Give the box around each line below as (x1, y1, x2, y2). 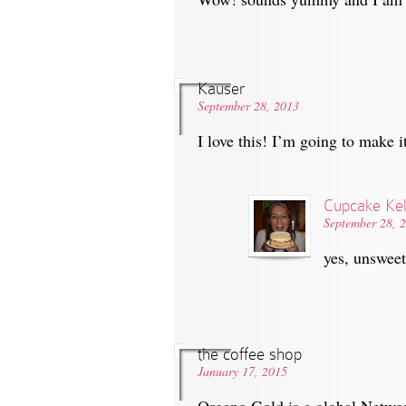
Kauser (198, 78, 245, 98)
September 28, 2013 (198, 96, 299, 114)
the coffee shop (198, 343, 302, 363)
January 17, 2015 (198, 362, 287, 380)
